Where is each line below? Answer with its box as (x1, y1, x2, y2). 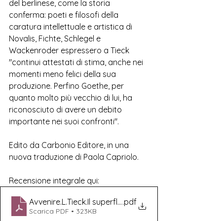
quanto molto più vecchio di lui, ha (9, 93, 134, 103)
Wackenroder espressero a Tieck (9, 45, 131, 55)
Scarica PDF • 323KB (29, 207, 97, 216)
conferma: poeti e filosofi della (9, 10, 120, 20)
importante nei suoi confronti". (9, 116, 119, 126)
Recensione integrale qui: (9, 176, 99, 185)
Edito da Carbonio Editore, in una (9, 140, 131, 150)
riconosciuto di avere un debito (9, 105, 124, 114)
